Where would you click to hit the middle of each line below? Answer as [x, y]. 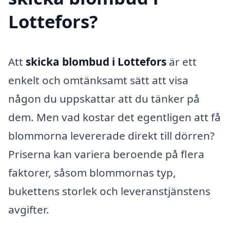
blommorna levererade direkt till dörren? [111, 135]
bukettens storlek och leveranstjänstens [109, 191]
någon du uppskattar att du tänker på [104, 98]
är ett [181, 61]
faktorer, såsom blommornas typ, [92, 172]
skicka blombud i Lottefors [96, 61]
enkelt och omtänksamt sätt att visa [98, 80]
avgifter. [29, 209]
